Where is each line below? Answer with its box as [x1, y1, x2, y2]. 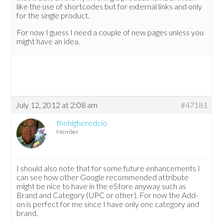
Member [56, 128, 79, 136]
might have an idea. [16, 36, 80, 46]
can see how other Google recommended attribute [16, 172, 189, 182]
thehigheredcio [56, 118, 108, 128]
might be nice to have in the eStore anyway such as [16, 181, 187, 191]
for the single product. [16, 10, 90, 20]
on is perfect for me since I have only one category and [16, 199, 200, 209]
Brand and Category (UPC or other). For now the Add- [16, 190, 199, 200]
